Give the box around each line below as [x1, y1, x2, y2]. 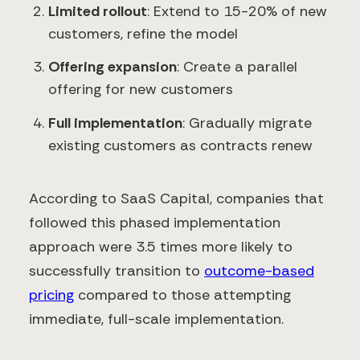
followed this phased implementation [29, 213, 280, 233]
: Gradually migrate [182, 112, 312, 133]
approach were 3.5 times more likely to [29, 237, 292, 257]
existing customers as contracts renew [48, 135, 313, 155]
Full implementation [48, 112, 182, 133]
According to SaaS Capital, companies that [29, 189, 324, 209]
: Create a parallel [177, 57, 297, 77]
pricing [29, 285, 74, 305]
